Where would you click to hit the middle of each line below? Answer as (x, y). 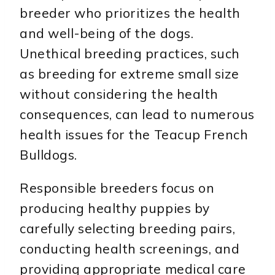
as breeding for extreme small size (130, 74)
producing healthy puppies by (115, 208)
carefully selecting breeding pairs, (128, 229)
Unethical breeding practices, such (130, 54)
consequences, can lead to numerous (137, 114)
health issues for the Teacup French (134, 135)
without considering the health (119, 94)
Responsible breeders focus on (117, 188)
